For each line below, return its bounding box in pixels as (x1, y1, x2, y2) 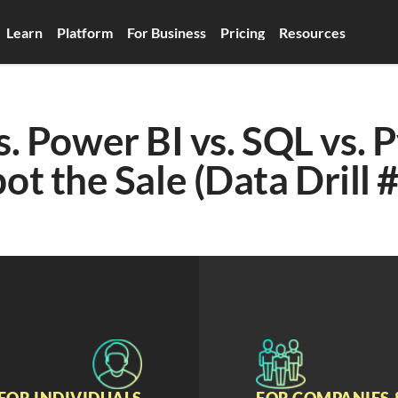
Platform (56, 23, 113, 41)
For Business (126, 23, 206, 41)
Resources (278, 23, 346, 41)
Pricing (219, 23, 265, 41)
